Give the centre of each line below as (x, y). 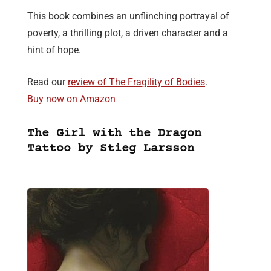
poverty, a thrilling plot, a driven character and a (128, 33)
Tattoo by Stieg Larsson (111, 149)
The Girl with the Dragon (114, 134)
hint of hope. (54, 50)
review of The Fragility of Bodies (136, 82)
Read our (47, 82)
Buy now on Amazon (71, 99)
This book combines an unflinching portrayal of (128, 16)
